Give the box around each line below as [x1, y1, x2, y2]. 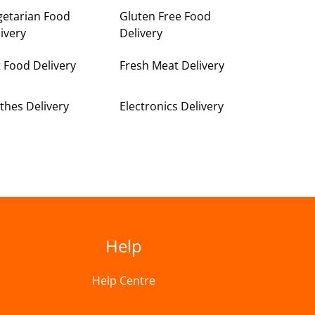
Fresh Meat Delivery [120, 57, 225, 73]
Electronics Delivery [120, 98, 224, 114]
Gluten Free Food [120, 8, 212, 24]
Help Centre [92, 273, 155, 288]
